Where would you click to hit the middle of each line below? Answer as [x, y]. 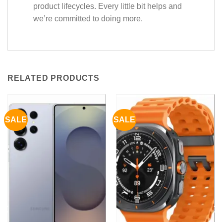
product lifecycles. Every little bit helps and [107, 6]
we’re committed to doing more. [88, 18]
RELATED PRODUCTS [54, 78]
